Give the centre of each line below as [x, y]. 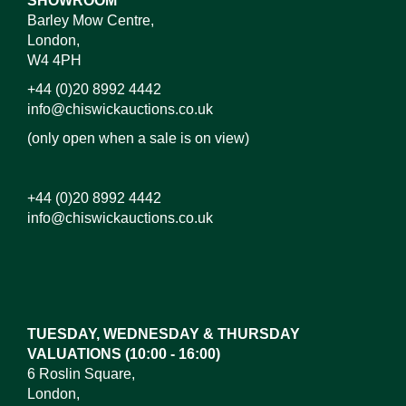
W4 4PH [54, 60]
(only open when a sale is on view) [138, 138]
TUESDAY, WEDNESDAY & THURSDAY [164, 334]
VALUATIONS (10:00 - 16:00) [124, 354]
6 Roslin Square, [81, 374]
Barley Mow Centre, [91, 20]
